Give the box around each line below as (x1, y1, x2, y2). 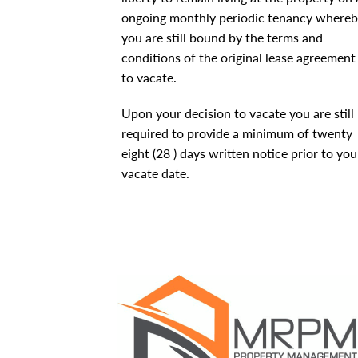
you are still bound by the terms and (121, 30, 323, 45)
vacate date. (121, 165, 189, 181)
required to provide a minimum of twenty (121, 125, 352, 141)
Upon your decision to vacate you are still (121, 105, 354, 121)
